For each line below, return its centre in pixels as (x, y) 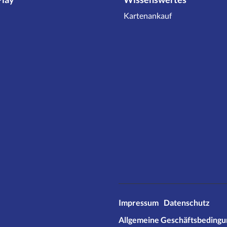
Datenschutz (187, 202)
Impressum (139, 202)
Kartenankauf (148, 15)
